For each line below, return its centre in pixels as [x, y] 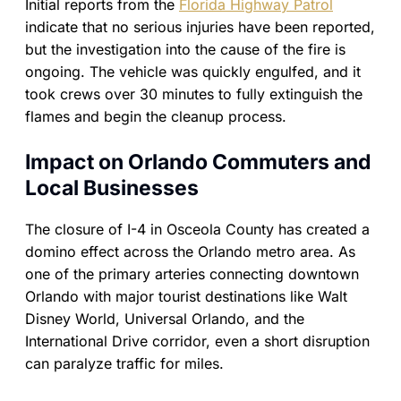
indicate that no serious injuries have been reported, [200, 27]
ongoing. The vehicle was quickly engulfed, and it [193, 72]
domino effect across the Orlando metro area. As [190, 252]
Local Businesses [112, 188]
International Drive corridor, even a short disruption [197, 341]
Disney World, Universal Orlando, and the [165, 319]
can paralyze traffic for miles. [124, 364]
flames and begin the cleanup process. [156, 116]
